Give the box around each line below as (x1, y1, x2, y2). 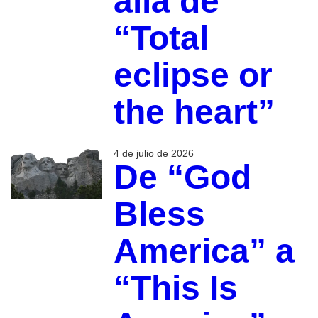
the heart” (113, 93, 275, 131)
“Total (113, 19, 209, 57)
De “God (113, 158, 251, 197)
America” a (113, 232, 295, 270)
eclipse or (113, 56, 273, 94)
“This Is (113, 269, 238, 307)
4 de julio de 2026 (113, 148, 194, 160)
